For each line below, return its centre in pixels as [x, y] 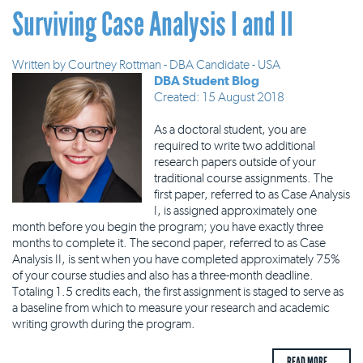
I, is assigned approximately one [235, 210]
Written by [40, 64]
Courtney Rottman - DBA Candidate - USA [174, 64]
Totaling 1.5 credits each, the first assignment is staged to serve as [178, 291]
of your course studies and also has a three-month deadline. [163, 275]
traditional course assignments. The [243, 178]
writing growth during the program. [104, 324]
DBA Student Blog [207, 81]
